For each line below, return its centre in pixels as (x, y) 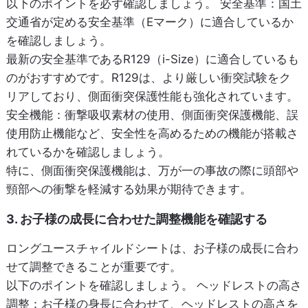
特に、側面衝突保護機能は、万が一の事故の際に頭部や (152, 171)
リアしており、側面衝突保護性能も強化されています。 (152, 97)
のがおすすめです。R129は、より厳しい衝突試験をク (148, 78)
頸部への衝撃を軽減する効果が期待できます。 (129, 189)
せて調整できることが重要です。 (93, 267)
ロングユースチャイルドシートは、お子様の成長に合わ (152, 249)
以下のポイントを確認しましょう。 (101, 286)
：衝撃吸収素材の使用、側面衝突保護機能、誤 (175, 115)
